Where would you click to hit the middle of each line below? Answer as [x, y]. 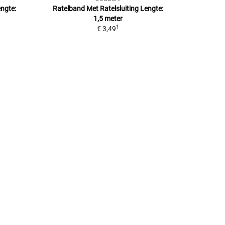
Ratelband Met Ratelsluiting [95, 9]
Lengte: [151, 9]
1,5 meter [108, 19]
